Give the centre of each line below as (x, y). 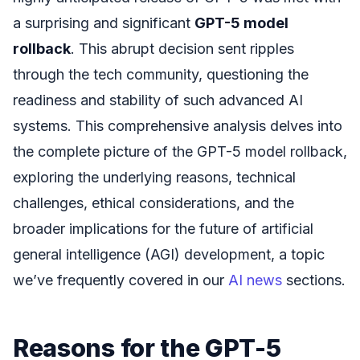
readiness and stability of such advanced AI (158, 100)
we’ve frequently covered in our (121, 280)
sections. (314, 280)
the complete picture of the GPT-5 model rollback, (180, 151)
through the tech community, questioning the (161, 74)
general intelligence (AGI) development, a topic (169, 254)
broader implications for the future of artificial (163, 229)
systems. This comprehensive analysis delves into (178, 126)
